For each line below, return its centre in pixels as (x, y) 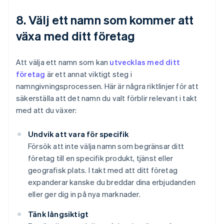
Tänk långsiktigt (58, 214)
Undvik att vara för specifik (78, 134)
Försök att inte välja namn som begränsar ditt (106, 146)
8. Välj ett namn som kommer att (105, 20)
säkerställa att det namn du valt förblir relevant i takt (107, 98)
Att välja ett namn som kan (63, 62)
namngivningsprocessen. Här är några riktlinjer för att (107, 86)
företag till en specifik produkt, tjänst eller (101, 158)
